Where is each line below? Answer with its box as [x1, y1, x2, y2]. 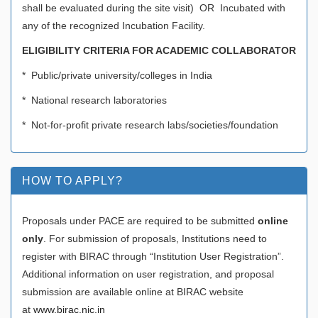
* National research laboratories [22, 94, 167, 106]
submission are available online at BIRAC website [22, 285, 243, 297]
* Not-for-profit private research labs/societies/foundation [22, 119, 278, 131]
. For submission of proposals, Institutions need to [43, 232, 267, 244]
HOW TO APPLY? [22, 174, 123, 187]
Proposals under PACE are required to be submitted [22, 214, 258, 226]
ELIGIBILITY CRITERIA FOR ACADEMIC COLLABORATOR [22, 44, 296, 56]
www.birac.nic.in [33, 303, 105, 315]
